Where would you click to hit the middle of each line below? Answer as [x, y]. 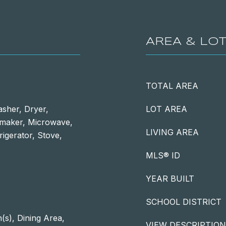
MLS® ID [163, 155]
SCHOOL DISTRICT [184, 202]
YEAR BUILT [170, 179]
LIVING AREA [172, 132]
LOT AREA [166, 109]
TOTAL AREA [172, 86]
